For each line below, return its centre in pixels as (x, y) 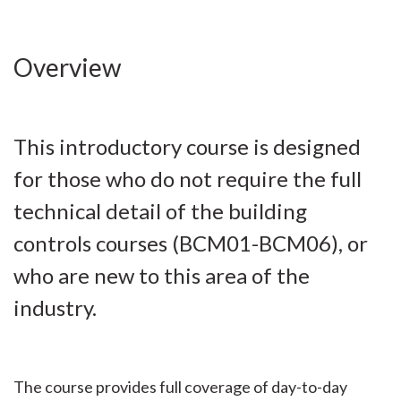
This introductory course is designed (187, 146)
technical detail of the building (160, 211)
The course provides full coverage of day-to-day (180, 387)
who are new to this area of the (162, 275)
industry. (55, 307)
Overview (67, 67)
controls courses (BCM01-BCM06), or (191, 243)
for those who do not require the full (188, 179)
